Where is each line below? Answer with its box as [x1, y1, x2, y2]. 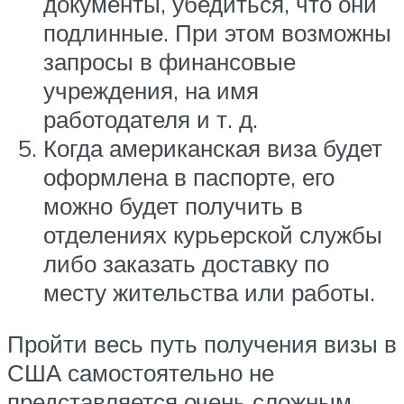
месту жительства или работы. [43, 277, 375, 307]
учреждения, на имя [43, 75, 259, 105]
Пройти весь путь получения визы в [7, 329, 397, 359]
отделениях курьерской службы [43, 219, 382, 249]
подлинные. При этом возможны [43, 17, 391, 47]
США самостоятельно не [7, 358, 274, 388]
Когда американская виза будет [43, 133, 382, 162]
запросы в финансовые [43, 46, 296, 76]
